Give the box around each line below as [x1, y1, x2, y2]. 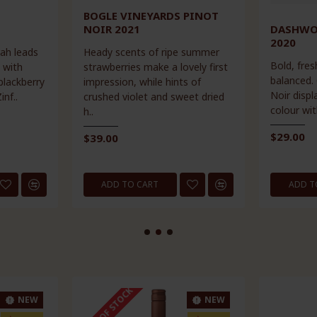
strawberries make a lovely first [83, 59, 228, 74]
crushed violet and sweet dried [83, 89, 224, 103]
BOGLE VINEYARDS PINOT [83, 8, 219, 23]
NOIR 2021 [83, 21, 140, 36]
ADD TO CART [101, 178, 159, 190]
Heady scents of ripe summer [83, 45, 219, 59]
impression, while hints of [83, 74, 201, 88]
